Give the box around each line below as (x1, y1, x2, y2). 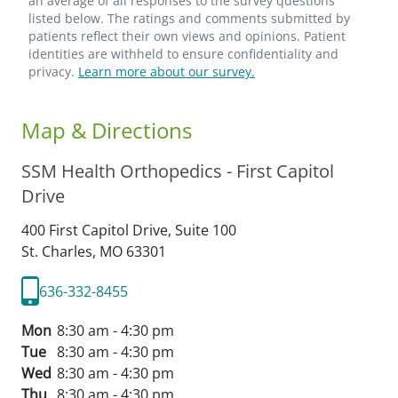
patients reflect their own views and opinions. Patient (28, 28, 346, 44)
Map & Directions (21, 115, 192, 145)
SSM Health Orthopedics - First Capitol (21, 159, 334, 183)
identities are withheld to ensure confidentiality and (28, 45, 338, 62)
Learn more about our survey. (78, 63, 255, 80)
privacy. (28, 63, 78, 80)
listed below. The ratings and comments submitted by (28, 10, 350, 27)
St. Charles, (21, 242, 99, 261)
